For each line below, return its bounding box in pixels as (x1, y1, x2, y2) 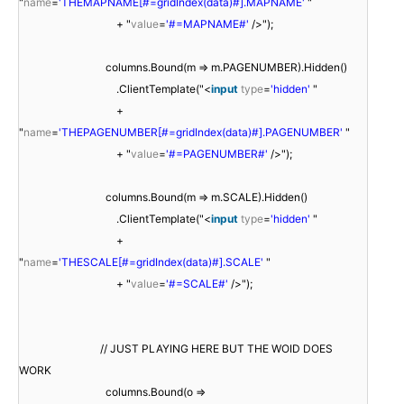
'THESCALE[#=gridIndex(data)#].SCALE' (59, 254, 263, 269)
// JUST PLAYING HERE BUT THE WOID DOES (100, 341, 333, 355)
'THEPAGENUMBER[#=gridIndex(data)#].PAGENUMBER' (59, 124, 343, 139)
